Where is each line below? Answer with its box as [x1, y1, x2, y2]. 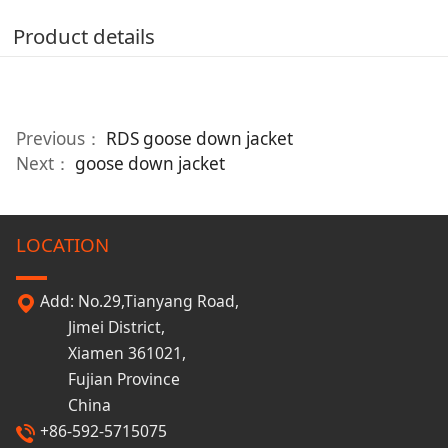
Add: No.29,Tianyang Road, [35, 290, 239, 313]
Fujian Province [15, 368, 180, 391]
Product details [13, 22, 156, 51]
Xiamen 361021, [15, 342, 186, 365]
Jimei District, [15, 316, 165, 339]
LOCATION [15, 232, 109, 259]
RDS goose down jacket [105, 127, 293, 151]
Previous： [15, 127, 106, 151]
